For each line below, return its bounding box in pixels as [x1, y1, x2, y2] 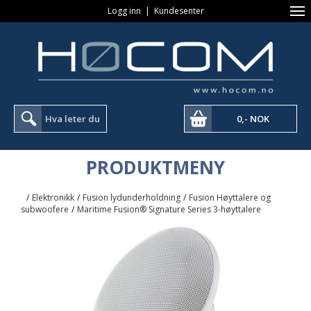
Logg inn [107, 5, 141, 17]
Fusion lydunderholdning [83, 192, 180, 203]
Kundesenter [153, 5, 204, 17]
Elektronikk [32, 192, 74, 203]
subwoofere [21, 203, 69, 215]
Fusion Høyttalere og [189, 192, 271, 203]
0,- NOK [236, 112, 269, 125]
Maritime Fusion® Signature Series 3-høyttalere [77, 203, 261, 215]
